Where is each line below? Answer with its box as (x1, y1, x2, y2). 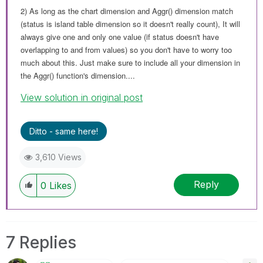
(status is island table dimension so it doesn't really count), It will (21, 18, 240, 29)
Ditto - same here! (29, 126, 98, 136)
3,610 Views (35, 151, 82, 162)
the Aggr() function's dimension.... (21, 69, 135, 81)
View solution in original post (21, 91, 143, 103)
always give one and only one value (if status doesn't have (21, 31, 219, 42)
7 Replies (6, 232, 76, 252)
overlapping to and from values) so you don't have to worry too (21, 43, 232, 55)
